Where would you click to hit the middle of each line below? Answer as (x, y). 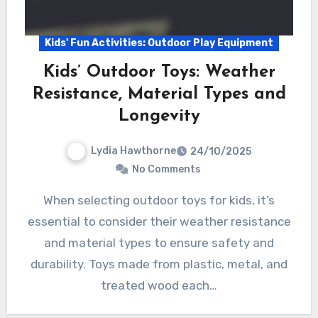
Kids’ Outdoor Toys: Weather (159, 73)
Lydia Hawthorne (133, 151)
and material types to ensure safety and (159, 243)
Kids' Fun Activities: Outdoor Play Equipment (159, 43)
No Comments (166, 170)
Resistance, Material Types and (159, 95)
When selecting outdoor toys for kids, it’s (48, 201)
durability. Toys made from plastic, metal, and (159, 264)
